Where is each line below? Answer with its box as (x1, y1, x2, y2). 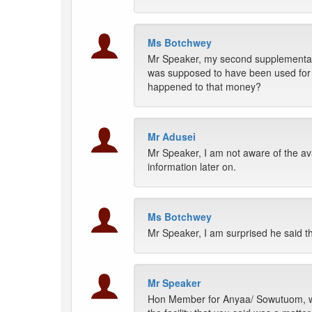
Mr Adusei (148, 130, 196, 144)
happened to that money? (148, 79, 261, 94)
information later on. (148, 159, 236, 174)
